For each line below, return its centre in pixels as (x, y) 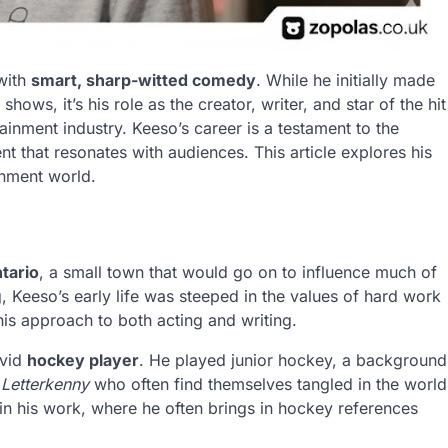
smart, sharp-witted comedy (143, 79)
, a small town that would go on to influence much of (238, 272)
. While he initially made (345, 79)
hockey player (83, 360)
